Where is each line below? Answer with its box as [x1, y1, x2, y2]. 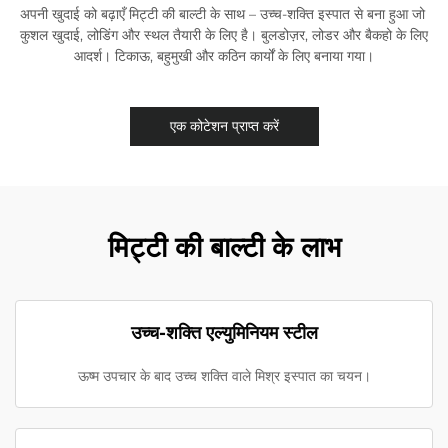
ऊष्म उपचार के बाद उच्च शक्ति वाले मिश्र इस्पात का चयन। [77, 367, 371, 386]
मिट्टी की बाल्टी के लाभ [107, 230, 341, 265]
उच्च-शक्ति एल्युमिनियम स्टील [130, 322, 318, 345]
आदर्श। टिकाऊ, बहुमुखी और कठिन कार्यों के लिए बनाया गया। [74, 47, 374, 66]
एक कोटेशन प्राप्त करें [169, 117, 279, 136]
